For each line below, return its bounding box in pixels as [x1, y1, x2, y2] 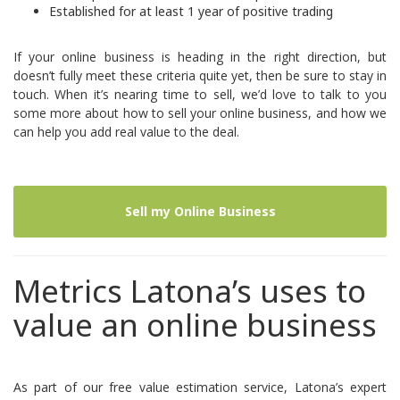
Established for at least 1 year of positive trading [49, 3, 333, 20]
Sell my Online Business [124, 203, 276, 220]
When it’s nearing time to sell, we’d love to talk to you [49, 86, 387, 103]
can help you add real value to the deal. [13, 123, 239, 140]
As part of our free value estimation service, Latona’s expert [13, 379, 387, 396]
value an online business [13, 304, 377, 346]
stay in [348, 67, 387, 84]
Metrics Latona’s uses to [13, 270, 366, 312]
